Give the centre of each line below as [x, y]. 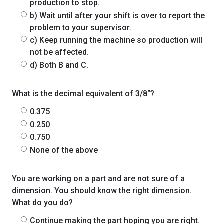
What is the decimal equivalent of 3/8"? [83, 94]
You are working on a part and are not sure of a [98, 179]
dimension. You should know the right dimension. [102, 191]
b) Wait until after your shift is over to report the [117, 15]
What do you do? [42, 203]
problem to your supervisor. [81, 27]
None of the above [64, 150]
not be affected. [59, 52]
